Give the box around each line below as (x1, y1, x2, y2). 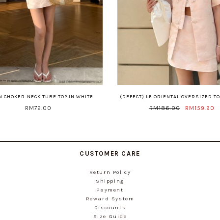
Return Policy (89, 169, 131, 176)
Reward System (85, 195, 135, 202)
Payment (96, 187, 124, 193)
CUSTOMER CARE (80, 150, 140, 158)
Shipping (96, 178, 124, 185)
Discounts (94, 204, 126, 211)
